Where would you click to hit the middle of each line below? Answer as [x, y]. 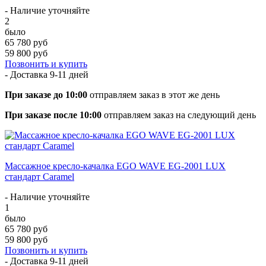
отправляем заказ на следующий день [179, 115]
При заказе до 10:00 [46, 94]
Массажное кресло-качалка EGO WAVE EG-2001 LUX [115, 166]
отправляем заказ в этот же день [153, 94]
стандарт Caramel [39, 176]
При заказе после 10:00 [53, 115]
